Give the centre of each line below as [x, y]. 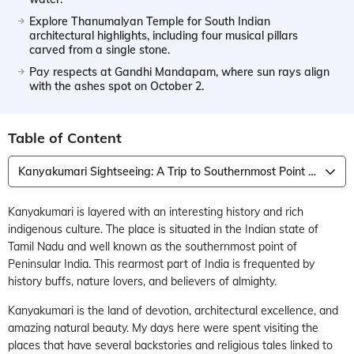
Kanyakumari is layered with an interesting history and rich [156, 211]
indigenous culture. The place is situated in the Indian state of [163, 229]
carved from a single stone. [100, 49]
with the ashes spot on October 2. [117, 86]
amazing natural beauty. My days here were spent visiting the [163, 328]
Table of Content [65, 137]
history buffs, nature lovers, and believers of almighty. [142, 281]
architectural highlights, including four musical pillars [164, 35]
